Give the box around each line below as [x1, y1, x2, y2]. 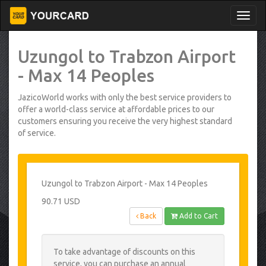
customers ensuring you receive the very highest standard [18, 116, 232, 126]
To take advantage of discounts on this [53, 247, 195, 256]
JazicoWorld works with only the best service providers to [18, 93, 232, 102]
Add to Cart [178, 212, 218, 220]
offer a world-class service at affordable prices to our [18, 104, 214, 114]
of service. [18, 128, 56, 138]
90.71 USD [42, 197, 80, 206]
